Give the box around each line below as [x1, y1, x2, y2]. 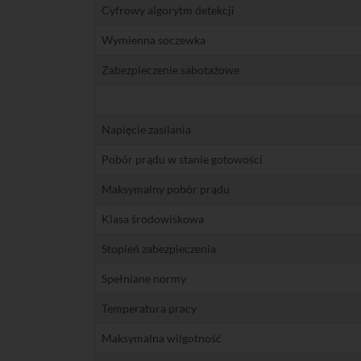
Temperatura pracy [102, 301, 197, 315]
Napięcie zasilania [102, 122, 191, 136]
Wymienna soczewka [102, 33, 205, 47]
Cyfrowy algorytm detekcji [102, 3, 234, 17]
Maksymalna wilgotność [102, 331, 222, 345]
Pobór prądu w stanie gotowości [102, 152, 263, 166]
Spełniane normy [102, 272, 186, 285]
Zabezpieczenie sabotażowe [102, 63, 239, 77]
